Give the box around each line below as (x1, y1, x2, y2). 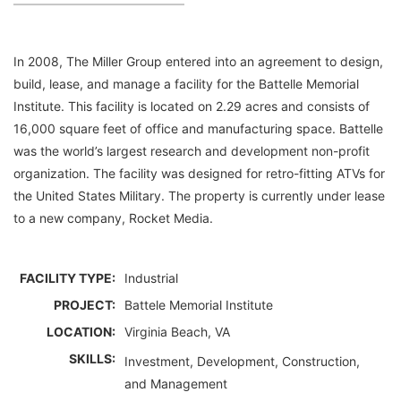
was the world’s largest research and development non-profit (13, 143, 370, 158)
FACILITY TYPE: (20, 270, 115, 286)
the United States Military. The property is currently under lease (13, 188, 385, 203)
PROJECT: (54, 297, 115, 312)
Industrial (124, 270, 178, 286)
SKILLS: (69, 351, 115, 366)
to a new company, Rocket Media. (13, 210, 213, 226)
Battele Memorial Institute (124, 297, 273, 312)
